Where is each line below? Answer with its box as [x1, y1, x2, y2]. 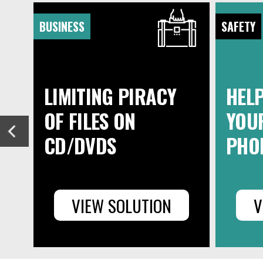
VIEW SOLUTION [72, 193, 171, 218]
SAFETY [221, 18, 255, 35]
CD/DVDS [44, 130, 116, 160]
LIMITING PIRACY [44, 81, 177, 111]
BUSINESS [39, 18, 85, 35]
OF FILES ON [44, 106, 136, 136]
